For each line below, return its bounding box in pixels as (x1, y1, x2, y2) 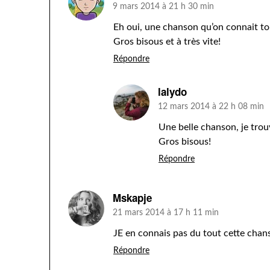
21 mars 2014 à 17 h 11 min (113, 209, 219, 217)
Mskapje (113, 190, 152, 205)
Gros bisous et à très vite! (113, 37, 221, 46)
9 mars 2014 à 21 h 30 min (113, 2, 214, 11)
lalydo (158, 84, 187, 99)
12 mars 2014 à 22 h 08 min (158, 102, 264, 111)
